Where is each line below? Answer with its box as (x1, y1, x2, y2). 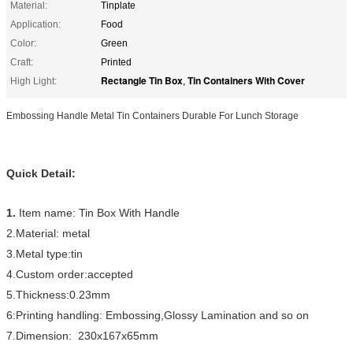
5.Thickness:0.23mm (6, 288, 110, 301)
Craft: (10, 56, 33, 68)
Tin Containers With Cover (188, 72, 305, 87)
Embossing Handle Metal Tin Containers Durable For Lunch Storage (6, 110, 299, 121)
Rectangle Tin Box (101, 72, 183, 87)
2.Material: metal (6, 226, 90, 240)
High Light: (10, 75, 57, 87)
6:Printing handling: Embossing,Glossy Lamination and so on (6, 308, 309, 321)
